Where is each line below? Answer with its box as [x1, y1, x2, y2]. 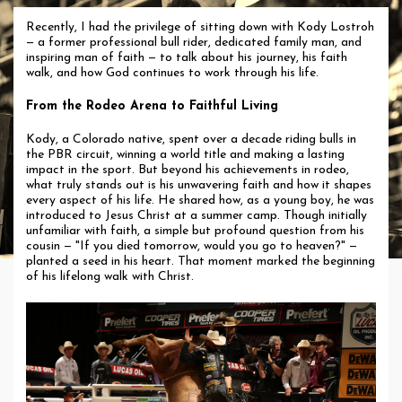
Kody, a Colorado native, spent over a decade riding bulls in [26, 132, 356, 146]
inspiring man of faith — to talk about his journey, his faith [26, 50, 347, 65]
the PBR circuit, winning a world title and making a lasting [26, 147, 345, 162]
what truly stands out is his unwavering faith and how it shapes [26, 178, 371, 192]
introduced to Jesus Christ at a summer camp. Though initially [26, 208, 367, 223]
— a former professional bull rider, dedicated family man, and [26, 35, 362, 49]
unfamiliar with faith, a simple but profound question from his [26, 223, 364, 238]
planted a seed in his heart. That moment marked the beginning [26, 254, 375, 268]
